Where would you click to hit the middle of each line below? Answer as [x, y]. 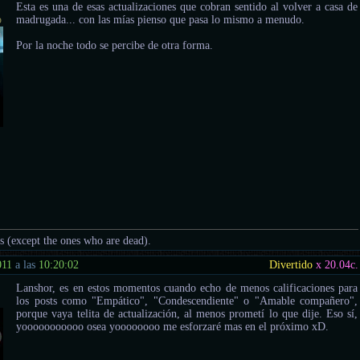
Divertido [291, 265]
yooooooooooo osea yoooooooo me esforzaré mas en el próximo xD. [173, 327]
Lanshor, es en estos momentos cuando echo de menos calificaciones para [187, 288]
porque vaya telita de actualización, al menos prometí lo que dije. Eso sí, [187, 314]
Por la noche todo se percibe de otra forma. [115, 45]
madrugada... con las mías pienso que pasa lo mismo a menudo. [161, 19]
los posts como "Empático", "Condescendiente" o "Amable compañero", [187, 301]
